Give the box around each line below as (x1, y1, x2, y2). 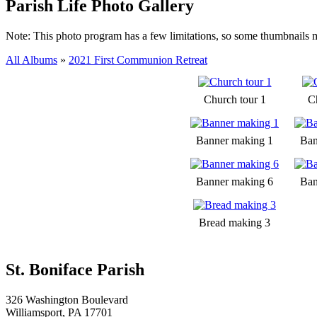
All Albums (6, 53, 57, 66)
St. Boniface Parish (6, 260, 144, 279)
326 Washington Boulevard (6, 293, 128, 306)
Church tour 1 (203, 93, 266, 105)
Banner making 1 (196, 134, 273, 146)
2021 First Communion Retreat (69, 53, 207, 66)
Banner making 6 (196, 175, 273, 188)
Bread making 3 (199, 216, 270, 229)
